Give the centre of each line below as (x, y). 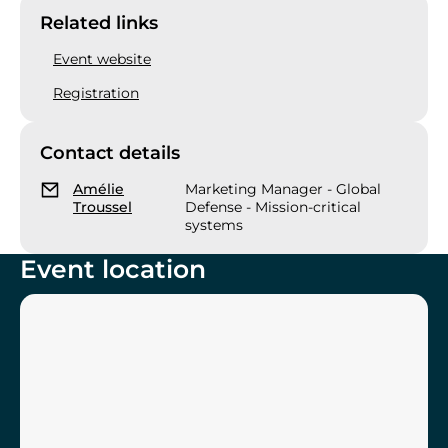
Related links (99, 23)
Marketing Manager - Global (282, 189)
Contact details (110, 153)
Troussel (102, 207)
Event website (102, 59)
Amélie (98, 189)
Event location (113, 269)
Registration (96, 93)
